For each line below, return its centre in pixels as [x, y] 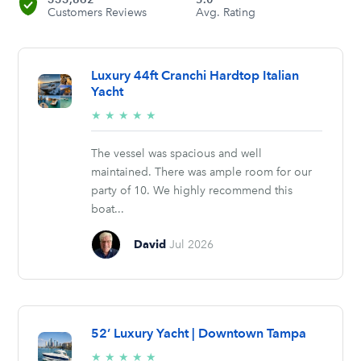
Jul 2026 [192, 244]
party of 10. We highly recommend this [192, 190]
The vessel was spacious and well [177, 153]
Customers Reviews [97, 13]
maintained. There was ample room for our [202, 172]
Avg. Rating [225, 13]
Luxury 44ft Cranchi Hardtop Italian [195, 75]
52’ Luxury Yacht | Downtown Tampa [199, 333]
